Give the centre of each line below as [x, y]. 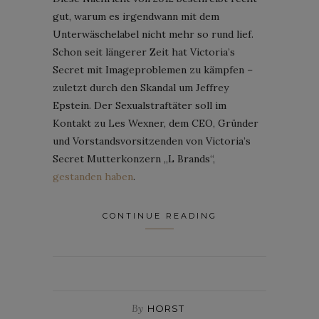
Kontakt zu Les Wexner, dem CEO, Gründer [156, 123]
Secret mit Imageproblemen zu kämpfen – [153, 69]
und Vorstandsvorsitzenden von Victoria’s [152, 141]
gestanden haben [93, 176]
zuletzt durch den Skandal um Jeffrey [141, 87]
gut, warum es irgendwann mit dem [136, 16]
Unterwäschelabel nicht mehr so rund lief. [153, 34]
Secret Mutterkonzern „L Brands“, [134, 158]
